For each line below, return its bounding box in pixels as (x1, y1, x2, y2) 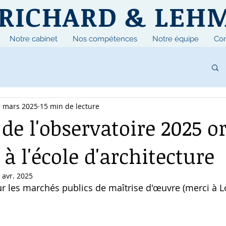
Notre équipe (152, 34, 199, 43)
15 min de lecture (40, 101, 99, 111)
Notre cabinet (10, 34, 58, 43)
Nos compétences (73, 34, 137, 43)
